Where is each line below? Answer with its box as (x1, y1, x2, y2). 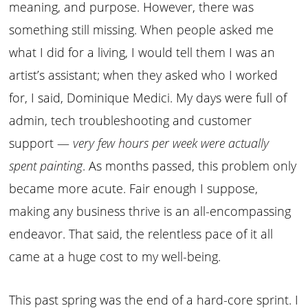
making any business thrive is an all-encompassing (9, 202, 291, 219)
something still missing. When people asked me (9, 21, 274, 38)
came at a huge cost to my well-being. (9, 247, 225, 265)
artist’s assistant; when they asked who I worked (9, 66, 278, 83)
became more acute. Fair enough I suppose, (9, 179, 258, 197)
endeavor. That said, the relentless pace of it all (9, 225, 274, 242)
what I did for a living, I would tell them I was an (9, 43, 276, 60)
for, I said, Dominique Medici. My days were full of (9, 89, 287, 106)
